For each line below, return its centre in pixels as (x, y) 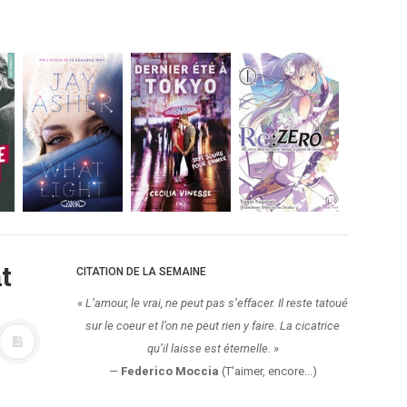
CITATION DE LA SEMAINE (141, 271)
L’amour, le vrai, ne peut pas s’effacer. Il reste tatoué (217, 303)
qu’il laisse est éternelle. (208, 348)
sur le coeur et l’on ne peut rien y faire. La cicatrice (213, 326)
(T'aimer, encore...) (268, 371)
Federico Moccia (169, 371)
